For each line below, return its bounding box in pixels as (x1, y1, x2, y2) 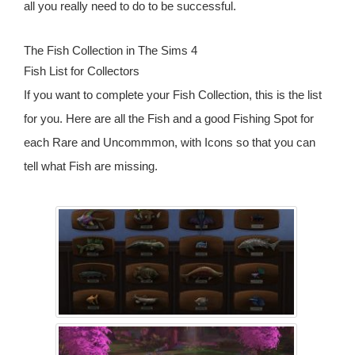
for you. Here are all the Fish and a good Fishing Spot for (24, 112, 314, 126)
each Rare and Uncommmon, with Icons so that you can (24, 136, 315, 150)
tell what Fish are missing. (24, 159, 158, 174)
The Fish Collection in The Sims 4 (24, 44, 197, 58)
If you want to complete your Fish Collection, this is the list (24, 88, 322, 102)
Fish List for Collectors (24, 64, 139, 78)
